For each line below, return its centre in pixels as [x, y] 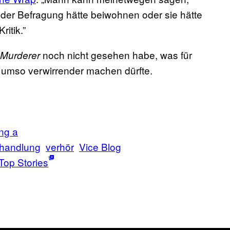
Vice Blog [100, 147]
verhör [60, 147]
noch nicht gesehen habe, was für [116, 55]
